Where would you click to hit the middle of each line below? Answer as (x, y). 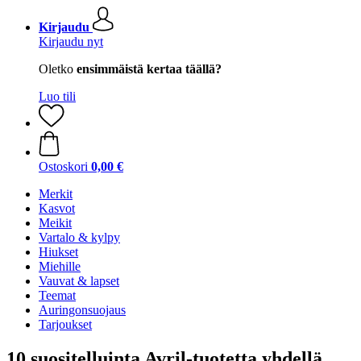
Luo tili (57, 96)
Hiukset (58, 252)
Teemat (57, 295)
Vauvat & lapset (79, 281)
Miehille (60, 266)
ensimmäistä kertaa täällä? (149, 69)
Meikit (55, 223)
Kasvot (57, 208)
